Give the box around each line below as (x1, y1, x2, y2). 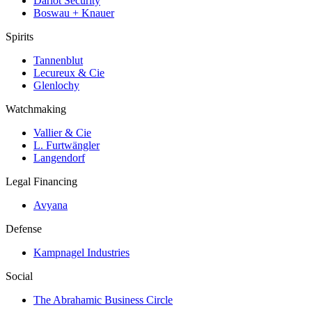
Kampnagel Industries (33, 247, 130, 259)
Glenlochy (33, 79, 79, 92)
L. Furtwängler (33, 139, 100, 152)
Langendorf (33, 152, 85, 164)
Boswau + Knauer (33, 7, 114, 19)
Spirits (6, 31, 33, 43)
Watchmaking (6, 103, 66, 116)
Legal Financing (6, 175, 77, 188)
